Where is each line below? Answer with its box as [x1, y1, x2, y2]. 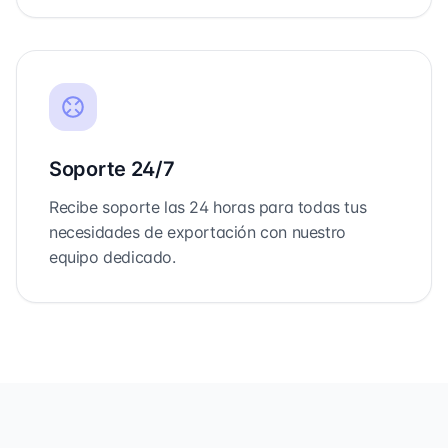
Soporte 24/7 [49, 157, 175, 181]
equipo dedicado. [49, 247, 176, 267]
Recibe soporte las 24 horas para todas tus [49, 197, 367, 217]
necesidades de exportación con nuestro [49, 222, 346, 242]
